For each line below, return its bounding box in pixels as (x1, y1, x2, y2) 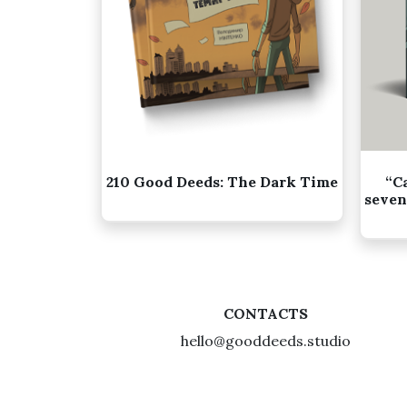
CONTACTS (223, 304, 308, 323)
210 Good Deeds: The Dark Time (106, 173, 338, 191)
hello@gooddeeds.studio (180, 332, 351, 350)
